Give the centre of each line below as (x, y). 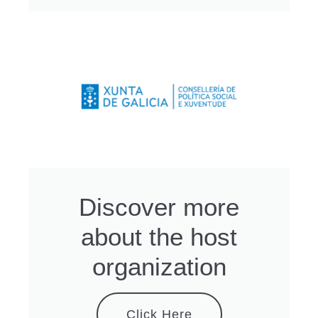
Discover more (159, 207)
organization (159, 266)
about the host (159, 236)
